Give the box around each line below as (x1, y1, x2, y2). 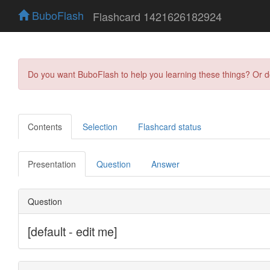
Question (96, 157, 131, 170)
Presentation (28, 157, 76, 170)
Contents (28, 120, 62, 133)
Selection (83, 120, 118, 133)
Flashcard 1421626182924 (93, 8, 222, 24)
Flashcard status (138, 120, 201, 133)
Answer (151, 157, 180, 170)
